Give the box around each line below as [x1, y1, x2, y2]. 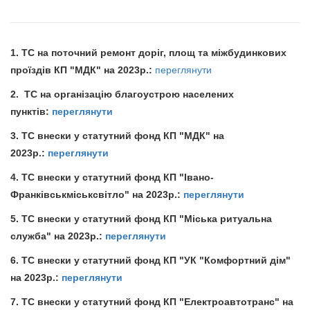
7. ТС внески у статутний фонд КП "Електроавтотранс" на [10, 295, 293, 307]
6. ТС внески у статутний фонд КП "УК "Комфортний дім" [10, 254, 291, 266]
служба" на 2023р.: [10, 230, 105, 241]
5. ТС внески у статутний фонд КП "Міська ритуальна [10, 212, 272, 224]
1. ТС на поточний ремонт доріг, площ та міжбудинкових [10, 46, 286, 58]
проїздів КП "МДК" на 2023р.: [10, 64, 155, 75]
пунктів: [10, 105, 49, 117]
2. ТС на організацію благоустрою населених [10, 88, 234, 100]
